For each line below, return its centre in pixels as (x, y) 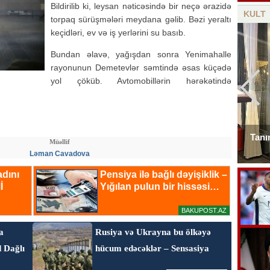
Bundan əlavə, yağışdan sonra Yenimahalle (141, 54)
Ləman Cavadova (60, 154)
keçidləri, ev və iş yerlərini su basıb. (118, 33)
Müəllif (60, 142)
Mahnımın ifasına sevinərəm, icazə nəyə (141, 137)
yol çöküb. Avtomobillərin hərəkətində (141, 81)
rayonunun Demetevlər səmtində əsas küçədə (141, 67)
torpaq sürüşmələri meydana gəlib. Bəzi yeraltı (141, 19)
